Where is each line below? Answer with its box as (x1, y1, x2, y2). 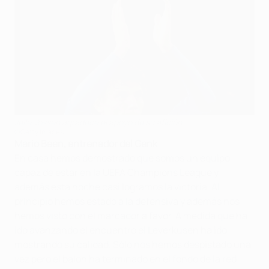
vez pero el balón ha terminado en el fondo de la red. (14, 252, 239, 265)
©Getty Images (14, 126, 64, 137)
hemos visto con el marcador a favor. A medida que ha (14, 208, 247, 222)
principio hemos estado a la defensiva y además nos (14, 194, 240, 208)
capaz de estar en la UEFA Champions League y (14, 165, 219, 179)
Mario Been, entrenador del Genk (14, 136, 157, 150)
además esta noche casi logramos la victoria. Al (14, 180, 220, 193)
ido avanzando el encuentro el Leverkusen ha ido (14, 223, 227, 237)
